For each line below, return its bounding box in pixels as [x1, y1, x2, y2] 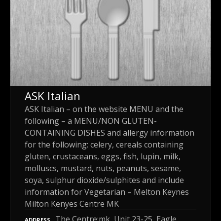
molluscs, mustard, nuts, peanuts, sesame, [25, 162, 181, 174]
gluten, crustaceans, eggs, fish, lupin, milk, [25, 150, 181, 162]
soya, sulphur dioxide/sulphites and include [25, 174, 184, 185]
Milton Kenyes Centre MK [25, 198, 119, 209]
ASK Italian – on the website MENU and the [25, 103, 184, 114]
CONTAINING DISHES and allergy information [25, 127, 194, 138]
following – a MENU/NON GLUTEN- [25, 115, 157, 126]
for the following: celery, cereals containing [25, 139, 184, 150]
